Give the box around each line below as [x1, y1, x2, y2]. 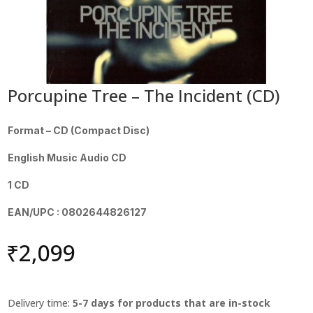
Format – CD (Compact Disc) [8, 124, 150, 136]
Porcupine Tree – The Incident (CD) [8, 83, 280, 107]
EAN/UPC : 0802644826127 [8, 205, 147, 218]
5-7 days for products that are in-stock [73, 296, 271, 310]
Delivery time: [8, 296, 73, 310]
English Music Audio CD [8, 151, 127, 163]
